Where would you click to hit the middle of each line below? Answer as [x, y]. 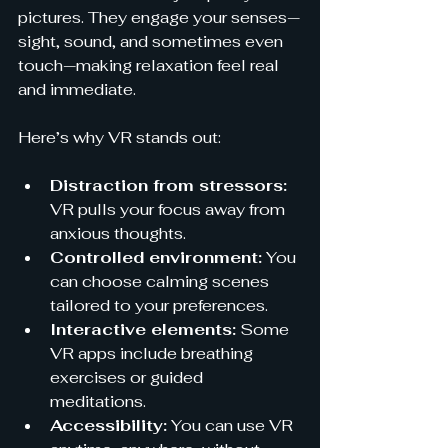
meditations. [98, 401]
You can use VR [232, 425]
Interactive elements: [143, 329]
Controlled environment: [156, 257]
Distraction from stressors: [168, 185]
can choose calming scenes [161, 281]
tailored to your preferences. [159, 305]
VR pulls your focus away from [169, 209]
